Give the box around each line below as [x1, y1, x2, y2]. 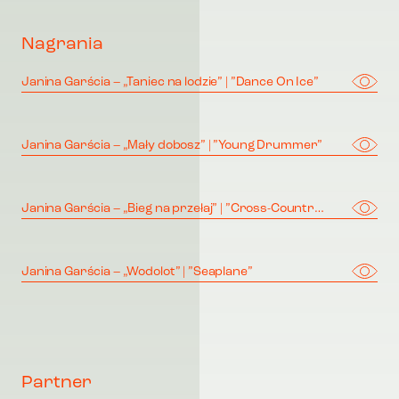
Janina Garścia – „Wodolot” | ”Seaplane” [21, 265, 253, 280]
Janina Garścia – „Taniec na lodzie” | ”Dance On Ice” [21, 76, 319, 90]
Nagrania [21, 36, 103, 54]
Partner [21, 374, 92, 393]
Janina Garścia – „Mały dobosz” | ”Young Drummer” [21, 139, 323, 153]
